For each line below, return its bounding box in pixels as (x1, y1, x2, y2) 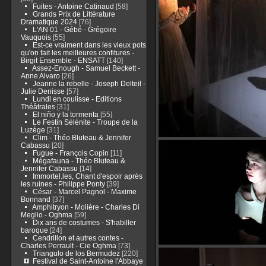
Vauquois (20, 33, 51, 41)
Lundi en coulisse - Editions (32, 95, 122, 103)
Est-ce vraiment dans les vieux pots (32, 41, 146, 49)
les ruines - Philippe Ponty (20, 180, 105, 188)
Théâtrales (20, 103, 55, 110)
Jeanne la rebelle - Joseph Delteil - (32, 80, 145, 87)
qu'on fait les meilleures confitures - (20, 49, 134, 56)
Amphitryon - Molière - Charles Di (31, 203, 140, 211)
